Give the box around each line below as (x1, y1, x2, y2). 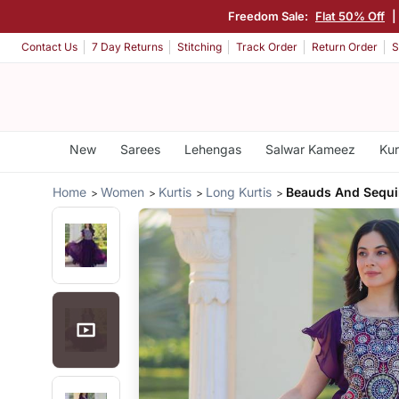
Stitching (177, 40, 222, 54)
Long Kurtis (206, 183, 273, 199)
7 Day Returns (92, 40, 163, 54)
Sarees (119, 142, 160, 157)
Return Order (312, 40, 378, 54)
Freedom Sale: (228, 8, 311, 23)
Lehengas (183, 142, 241, 157)
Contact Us (21, 40, 77, 54)
